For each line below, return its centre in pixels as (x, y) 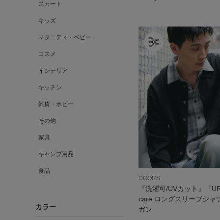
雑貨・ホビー (56, 104)
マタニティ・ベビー (65, 37)
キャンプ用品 (56, 154)
